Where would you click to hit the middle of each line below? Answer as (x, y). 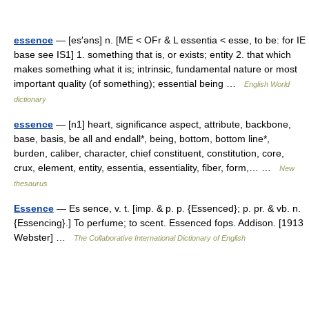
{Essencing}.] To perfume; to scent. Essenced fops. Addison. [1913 (159, 223)
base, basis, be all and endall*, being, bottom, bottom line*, (142, 139)
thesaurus (31, 183)
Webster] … (44, 237)
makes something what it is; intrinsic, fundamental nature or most (156, 69)
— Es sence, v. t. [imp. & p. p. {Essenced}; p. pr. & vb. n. (177, 208)
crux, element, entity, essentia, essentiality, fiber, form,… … (147, 168)
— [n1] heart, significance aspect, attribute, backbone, (172, 124)
